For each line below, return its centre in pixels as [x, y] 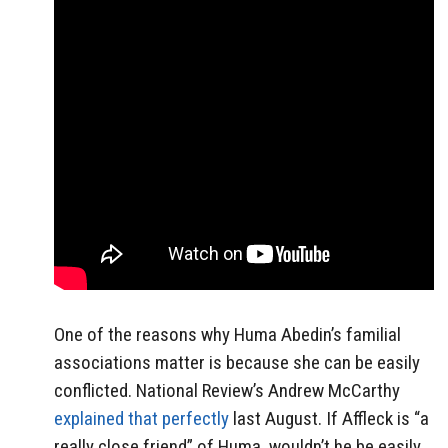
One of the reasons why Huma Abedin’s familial [227, 334]
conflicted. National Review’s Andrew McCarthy [227, 390]
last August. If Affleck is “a [329, 418]
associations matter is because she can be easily [237, 362]
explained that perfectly [141, 418]
